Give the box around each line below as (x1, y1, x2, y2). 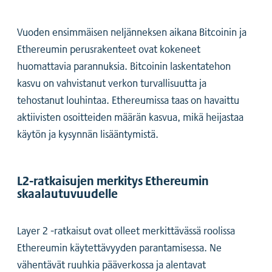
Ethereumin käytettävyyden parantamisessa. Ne (17, 239, 222, 255)
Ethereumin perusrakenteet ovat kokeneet (17, 41, 200, 57)
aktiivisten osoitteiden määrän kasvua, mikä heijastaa (17, 109, 243, 125)
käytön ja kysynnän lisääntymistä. (17, 126, 158, 142)
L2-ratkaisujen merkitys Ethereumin (17, 170, 209, 190)
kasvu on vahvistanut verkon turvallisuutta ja (17, 75, 206, 91)
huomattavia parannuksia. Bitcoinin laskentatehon (17, 58, 231, 74)
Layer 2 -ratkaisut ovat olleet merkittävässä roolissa (17, 222, 235, 238)
